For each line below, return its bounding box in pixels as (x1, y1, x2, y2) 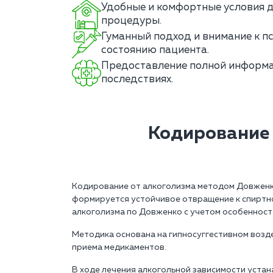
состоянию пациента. (101, 45, 209, 56)
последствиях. (101, 74, 173, 85)
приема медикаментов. (72, 243, 166, 252)
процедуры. (101, 16, 161, 27)
